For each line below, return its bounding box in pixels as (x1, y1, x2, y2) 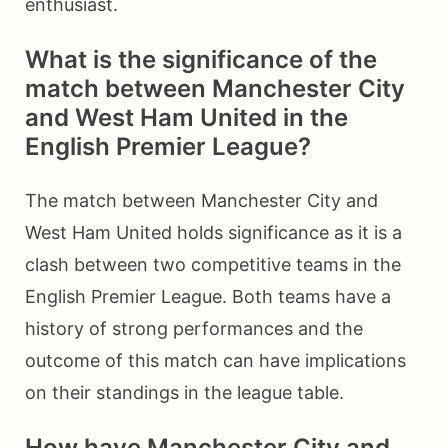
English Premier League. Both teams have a (25, 285, 391, 307)
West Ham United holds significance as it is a (25, 221, 402, 243)
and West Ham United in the (25, 102, 348, 132)
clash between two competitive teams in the (25, 253, 401, 275)
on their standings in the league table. (25, 381, 344, 403)
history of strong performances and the (25, 317, 363, 339)
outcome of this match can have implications (25, 349, 406, 371)
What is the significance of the (25, 44, 377, 74)
